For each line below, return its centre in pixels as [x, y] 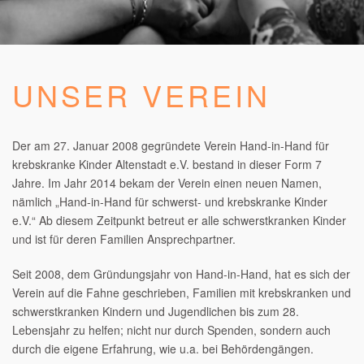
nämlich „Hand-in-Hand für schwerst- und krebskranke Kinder [170, 201]
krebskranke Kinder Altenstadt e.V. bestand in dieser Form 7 [167, 164]
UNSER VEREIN [141, 95]
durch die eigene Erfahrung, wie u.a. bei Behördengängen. [163, 349]
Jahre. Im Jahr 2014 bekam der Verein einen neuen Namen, [167, 183]
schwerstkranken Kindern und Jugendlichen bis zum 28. [156, 311]
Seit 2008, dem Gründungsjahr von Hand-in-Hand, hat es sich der [181, 274]
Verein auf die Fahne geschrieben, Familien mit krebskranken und [182, 292]
